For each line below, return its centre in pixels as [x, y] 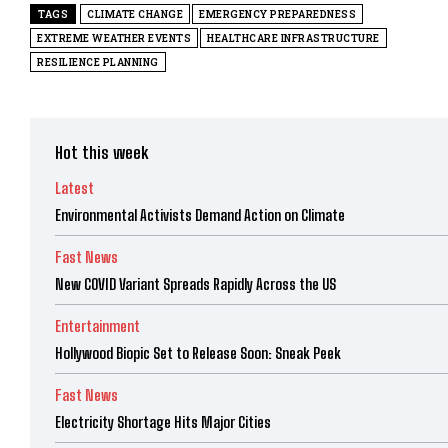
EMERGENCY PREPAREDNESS [277, 14]
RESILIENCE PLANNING [98, 62]
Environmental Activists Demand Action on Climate [200, 214]
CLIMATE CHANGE [135, 14]
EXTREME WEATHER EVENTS [114, 38]
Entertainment [97, 325]
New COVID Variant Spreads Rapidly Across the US [195, 283]
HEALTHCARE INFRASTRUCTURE [293, 38]
